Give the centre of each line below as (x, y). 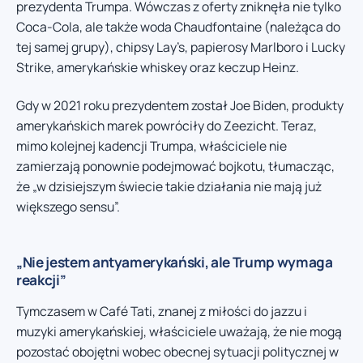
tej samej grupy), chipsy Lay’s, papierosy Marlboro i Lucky (181, 47)
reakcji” (41, 280)
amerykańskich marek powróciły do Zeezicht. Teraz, (167, 126)
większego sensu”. (68, 207)
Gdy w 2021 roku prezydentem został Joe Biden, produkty (180, 106)
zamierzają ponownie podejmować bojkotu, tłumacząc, (175, 167)
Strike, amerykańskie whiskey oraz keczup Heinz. (158, 67)
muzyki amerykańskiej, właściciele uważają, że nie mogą (179, 332)
